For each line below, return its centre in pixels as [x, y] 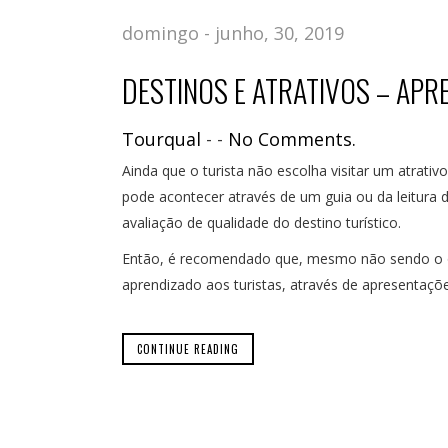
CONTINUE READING [188, 348]
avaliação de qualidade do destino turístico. [261, 222]
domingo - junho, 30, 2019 [233, 32]
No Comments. [292, 138]
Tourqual [161, 138]
